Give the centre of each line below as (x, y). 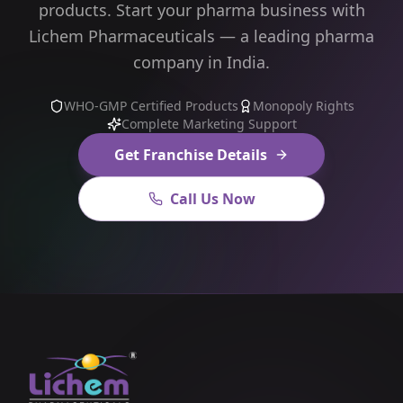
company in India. (201, 62)
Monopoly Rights (303, 105)
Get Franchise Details (191, 154)
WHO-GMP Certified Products (151, 105)
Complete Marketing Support (209, 123)
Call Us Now (212, 198)
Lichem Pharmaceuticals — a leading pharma (201, 36)
